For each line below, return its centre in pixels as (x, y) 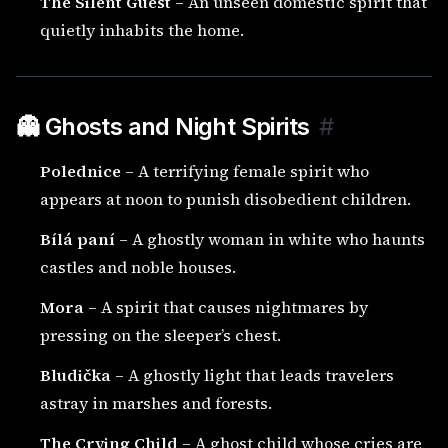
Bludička (75, 375)
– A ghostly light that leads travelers (252, 375)
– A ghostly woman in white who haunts (270, 239)
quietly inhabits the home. (142, 30)
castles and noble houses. (138, 267)
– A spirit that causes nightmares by (226, 307)
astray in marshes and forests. (156, 403)
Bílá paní (77, 239)
